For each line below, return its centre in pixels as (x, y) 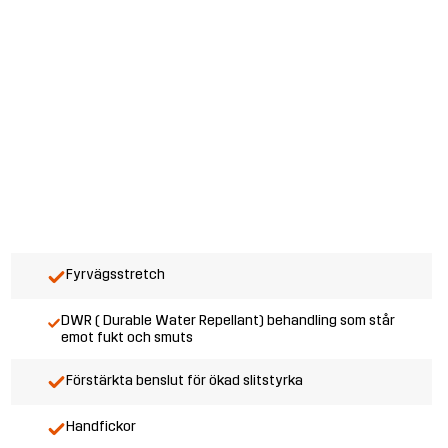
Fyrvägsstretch (115, 275)
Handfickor (100, 426)
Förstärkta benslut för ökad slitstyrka (184, 380)
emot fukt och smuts (127, 338)
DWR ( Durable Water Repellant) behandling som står (228, 321)
